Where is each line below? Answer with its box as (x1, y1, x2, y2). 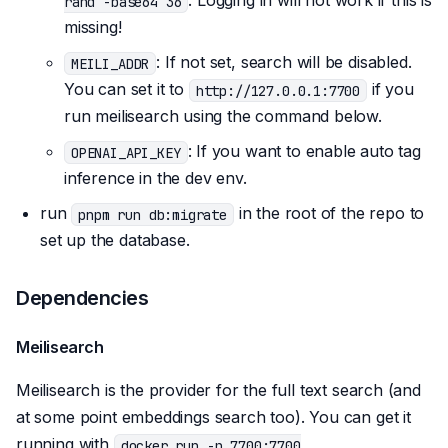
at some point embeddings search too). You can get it (16, 407, 411, 428)
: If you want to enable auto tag (187, 141, 421, 162)
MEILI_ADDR (71, 54, 150, 73)
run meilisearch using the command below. (64, 106, 382, 127)
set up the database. (40, 230, 190, 251)
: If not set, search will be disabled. (156, 52, 412, 73)
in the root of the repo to (233, 203, 425, 224)
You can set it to (64, 79, 189, 100)
